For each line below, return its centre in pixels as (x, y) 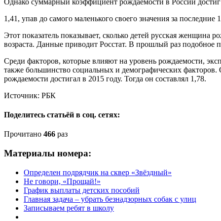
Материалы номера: (48, 153)
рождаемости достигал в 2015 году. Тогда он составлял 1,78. (105, 78)
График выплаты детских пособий (82, 190)
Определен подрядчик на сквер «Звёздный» (98, 172)
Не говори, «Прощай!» (62, 181)
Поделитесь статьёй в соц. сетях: (62, 115)
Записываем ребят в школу (69, 208)
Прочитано (24, 134)
